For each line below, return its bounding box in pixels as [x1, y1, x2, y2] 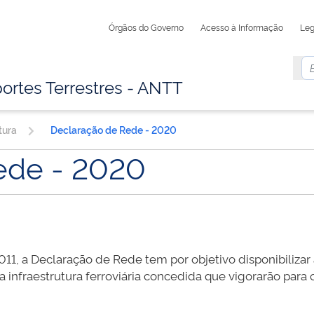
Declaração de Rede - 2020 [50, 123, 177, 137]
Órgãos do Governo [109, 22, 184, 33]
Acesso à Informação [200, 22, 284, 33]
